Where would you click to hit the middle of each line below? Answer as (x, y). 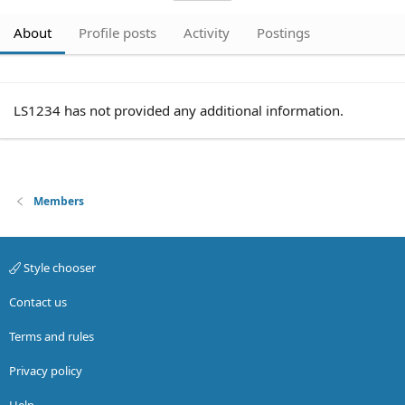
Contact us (38, 302)
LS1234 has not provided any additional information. (179, 110)
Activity (207, 33)
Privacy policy (46, 371)
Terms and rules (52, 336)
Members (59, 201)
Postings (283, 33)
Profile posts (118, 33)
